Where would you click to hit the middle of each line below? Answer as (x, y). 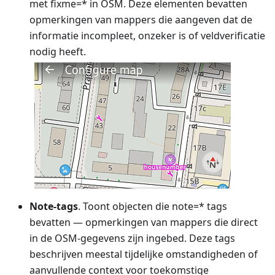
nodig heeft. (58, 51)
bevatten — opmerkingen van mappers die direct (144, 222)
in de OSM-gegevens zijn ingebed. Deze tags (132, 238)
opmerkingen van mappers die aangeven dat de (141, 19)
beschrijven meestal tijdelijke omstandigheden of (144, 254)
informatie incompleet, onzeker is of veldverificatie (147, 35)
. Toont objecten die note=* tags (153, 206)
